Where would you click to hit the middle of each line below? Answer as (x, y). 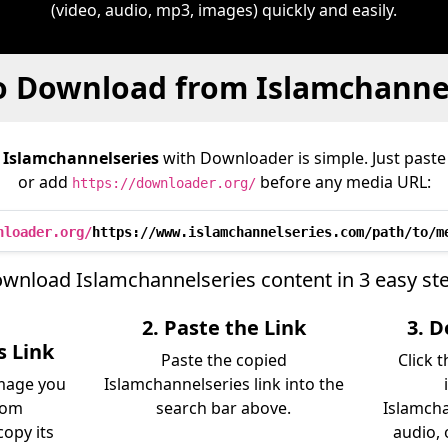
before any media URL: (343, 182)
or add (44, 182)
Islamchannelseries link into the (223, 384)
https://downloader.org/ (163, 183)
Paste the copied (223, 360)
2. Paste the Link (223, 327)
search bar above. (224, 408)
